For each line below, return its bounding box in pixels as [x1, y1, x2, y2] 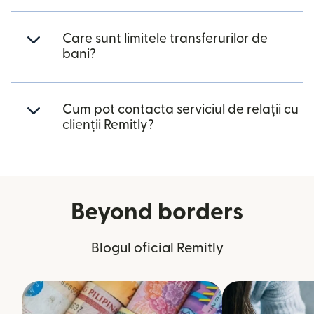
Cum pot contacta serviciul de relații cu [62, 102, 299, 116]
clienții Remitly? [62, 118, 154, 132]
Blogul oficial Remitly [90, 240, 224, 255]
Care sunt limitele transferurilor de [62, 32, 268, 46]
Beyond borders [71, 200, 243, 224]
